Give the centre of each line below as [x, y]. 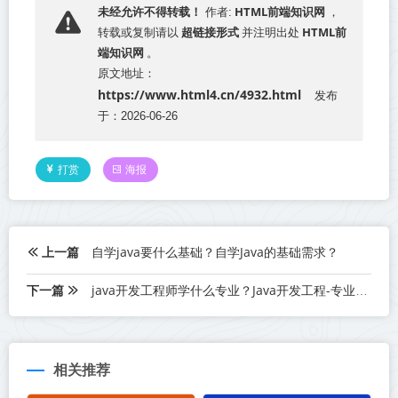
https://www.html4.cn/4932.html [199, 95]
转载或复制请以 [138, 33]
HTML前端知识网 [280, 12]
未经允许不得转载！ [150, 12]
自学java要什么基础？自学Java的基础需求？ [215, 252]
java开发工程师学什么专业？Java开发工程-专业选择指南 [223, 291]
